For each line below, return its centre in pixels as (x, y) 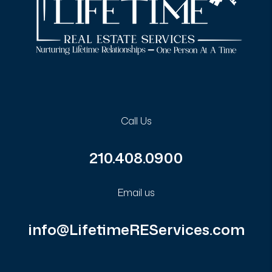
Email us (136, 192)
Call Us (136, 121)
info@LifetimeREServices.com (136, 229)
